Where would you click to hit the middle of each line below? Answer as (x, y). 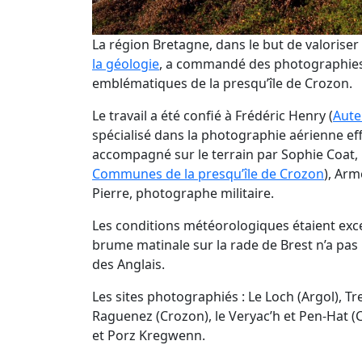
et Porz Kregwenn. (149, 335)
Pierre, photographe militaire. (183, 193)
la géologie (126, 63)
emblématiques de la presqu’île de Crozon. (222, 83)
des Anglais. (128, 264)
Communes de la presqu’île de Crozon (208, 173)
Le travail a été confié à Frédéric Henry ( (213, 115)
